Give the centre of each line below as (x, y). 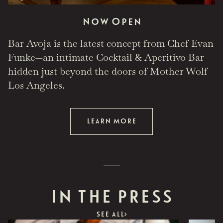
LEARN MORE (111, 121)
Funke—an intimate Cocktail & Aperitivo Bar (106, 57)
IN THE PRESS (111, 196)
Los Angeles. (36, 85)
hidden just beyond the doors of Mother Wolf (108, 71)
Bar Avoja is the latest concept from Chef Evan (111, 43)
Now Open (111, 21)
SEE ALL (110, 214)
